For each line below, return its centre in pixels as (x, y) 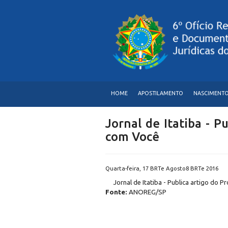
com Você (132, 137)
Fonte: (117, 192)
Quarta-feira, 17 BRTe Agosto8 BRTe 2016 (162, 168)
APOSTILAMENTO (161, 93)
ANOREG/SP (148, 192)
